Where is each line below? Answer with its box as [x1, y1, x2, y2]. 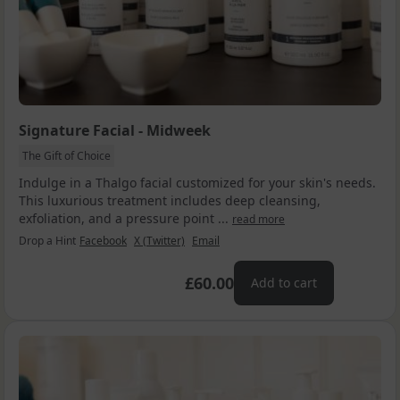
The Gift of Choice [22, 147, 111, 163]
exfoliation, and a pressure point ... [19, 209, 232, 227]
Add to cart [251, 273, 317, 291]
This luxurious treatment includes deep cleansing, [19, 191, 321, 209]
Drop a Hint [19, 232, 76, 248]
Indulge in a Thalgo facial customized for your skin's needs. [19, 173, 376, 191]
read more [232, 211, 285, 227]
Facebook [79, 232, 127, 248]
